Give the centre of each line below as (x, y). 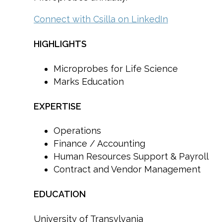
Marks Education (89, 81)
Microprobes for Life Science (116, 68)
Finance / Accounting (99, 144)
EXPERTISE (57, 106)
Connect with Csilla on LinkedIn (101, 19)
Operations (77, 131)
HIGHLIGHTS (60, 44)
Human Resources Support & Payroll (131, 157)
